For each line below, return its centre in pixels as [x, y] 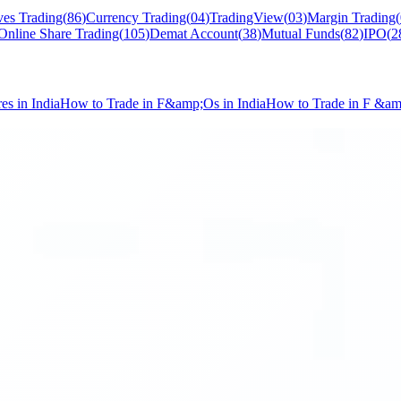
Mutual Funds [301, 34]
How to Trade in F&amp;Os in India [163, 103]
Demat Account [194, 34]
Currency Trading [136, 18]
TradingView [247, 18]
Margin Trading [351, 18]
